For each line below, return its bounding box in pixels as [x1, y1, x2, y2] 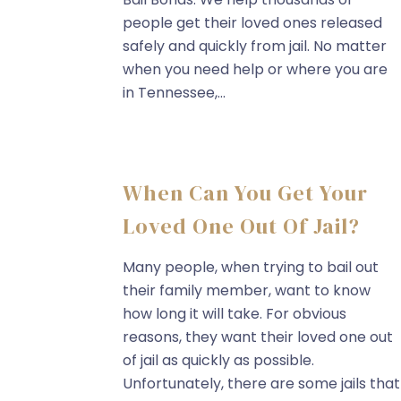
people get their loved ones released [123, 13, 382, 33]
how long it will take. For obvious [123, 303, 346, 324]
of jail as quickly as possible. [123, 350, 314, 371]
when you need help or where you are [123, 59, 388, 80]
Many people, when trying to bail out [123, 257, 379, 277]
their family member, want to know [123, 280, 371, 301]
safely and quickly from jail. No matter [123, 36, 387, 56]
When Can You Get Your [123, 178, 368, 208]
